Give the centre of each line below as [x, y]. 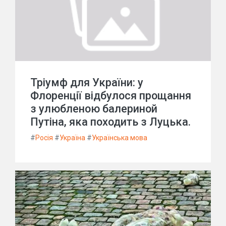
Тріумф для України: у [87, 82]
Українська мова [120, 138]
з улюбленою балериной [94, 109]
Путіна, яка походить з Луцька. [110, 122]
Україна [72, 138]
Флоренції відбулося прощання [111, 96]
